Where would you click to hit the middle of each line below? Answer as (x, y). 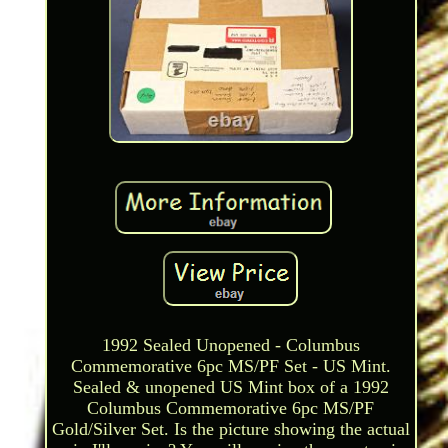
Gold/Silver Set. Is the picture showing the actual (230, 428)
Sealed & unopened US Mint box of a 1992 (230, 386)
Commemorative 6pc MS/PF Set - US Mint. (230, 365)
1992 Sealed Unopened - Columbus (230, 344)
